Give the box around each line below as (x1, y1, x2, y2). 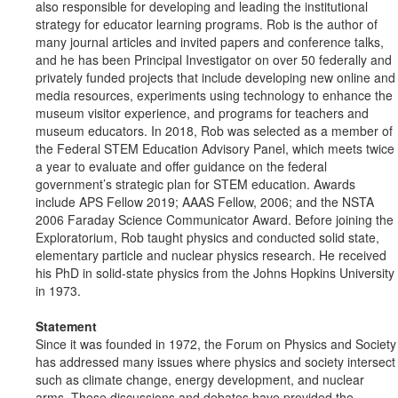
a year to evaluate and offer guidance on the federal (36, 157, 327, 176)
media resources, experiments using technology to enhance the (36, 86, 393, 105)
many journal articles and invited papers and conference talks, (36, 33, 384, 52)
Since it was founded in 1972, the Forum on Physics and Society (36, 335, 396, 354)
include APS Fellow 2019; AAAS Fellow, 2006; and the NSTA (36, 193, 374, 211)
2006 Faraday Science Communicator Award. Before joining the (36, 211, 394, 229)
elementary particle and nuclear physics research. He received (36, 246, 386, 265)
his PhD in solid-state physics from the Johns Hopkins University (36, 264, 394, 283)
